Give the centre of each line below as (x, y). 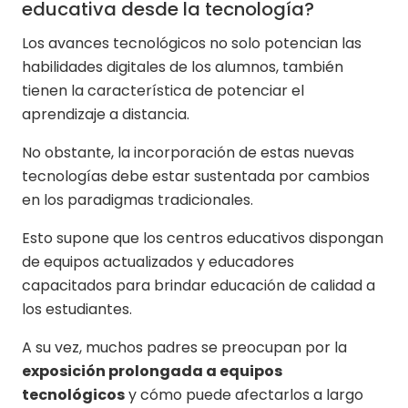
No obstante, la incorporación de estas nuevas (188, 152)
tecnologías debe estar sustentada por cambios (196, 176)
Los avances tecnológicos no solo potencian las (192, 43)
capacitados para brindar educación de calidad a (199, 285)
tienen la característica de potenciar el (163, 90)
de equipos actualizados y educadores (158, 261)
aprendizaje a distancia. (106, 114)
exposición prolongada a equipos (152, 371)
